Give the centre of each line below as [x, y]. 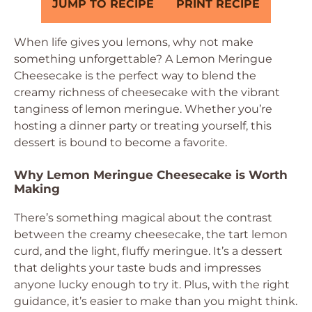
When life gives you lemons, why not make [134, 42]
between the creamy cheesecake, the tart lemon [151, 234]
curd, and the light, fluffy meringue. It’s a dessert [148, 251]
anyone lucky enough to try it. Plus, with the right [152, 284]
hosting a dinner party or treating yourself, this [143, 126]
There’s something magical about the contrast [143, 218]
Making [37, 189]
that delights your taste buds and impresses [138, 268]
